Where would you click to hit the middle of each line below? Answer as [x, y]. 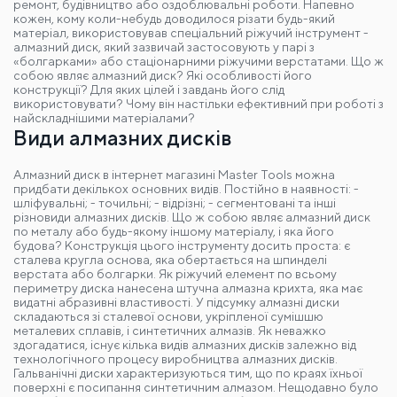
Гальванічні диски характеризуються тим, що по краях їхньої [188, 370]
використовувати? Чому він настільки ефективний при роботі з [198, 100]
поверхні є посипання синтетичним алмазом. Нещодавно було [196, 384]
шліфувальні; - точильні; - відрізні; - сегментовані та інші [175, 199]
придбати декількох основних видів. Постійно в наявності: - [186, 185]
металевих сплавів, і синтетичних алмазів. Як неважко [170, 327]
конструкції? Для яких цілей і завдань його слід [149, 86]
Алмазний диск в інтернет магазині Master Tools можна [174, 171]
